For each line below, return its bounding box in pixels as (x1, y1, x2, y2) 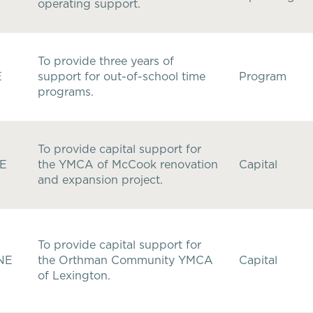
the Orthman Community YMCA (38, 254, 213, 266)
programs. (38, 86, 94, 98)
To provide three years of (38, 55, 174, 67)
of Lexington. (38, 270, 110, 282)
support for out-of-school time (38, 71, 205, 82)
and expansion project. (38, 174, 163, 186)
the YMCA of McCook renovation (38, 159, 218, 170)
